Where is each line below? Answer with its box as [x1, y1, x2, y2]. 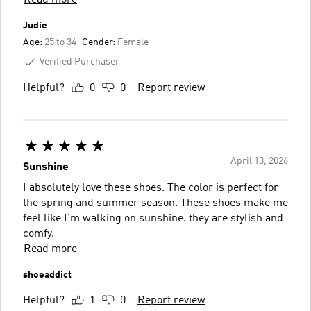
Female [117, 37, 149, 47]
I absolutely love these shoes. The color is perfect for [23, 182, 278, 194]
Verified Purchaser [40, 56, 119, 67]
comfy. [23, 228, 54, 239]
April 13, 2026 [230, 155, 288, 166]
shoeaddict [23, 269, 72, 280]
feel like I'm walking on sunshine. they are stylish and [23, 212, 283, 224]
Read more [24, 243, 77, 255]
